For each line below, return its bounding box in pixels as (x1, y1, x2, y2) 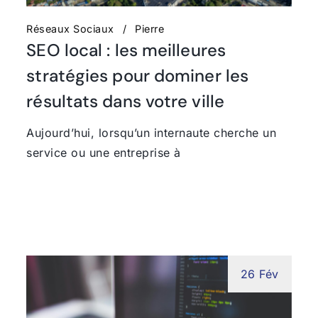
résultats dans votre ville (26, 89, 224, 112)
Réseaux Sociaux (26, 22, 114, 35)
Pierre (135, 22, 165, 35)
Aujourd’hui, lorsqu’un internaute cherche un (26, 125, 277, 140)
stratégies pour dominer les (26, 64, 249, 87)
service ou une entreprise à (26, 145, 181, 160)
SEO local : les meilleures (26, 38, 226, 61)
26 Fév (240, 266, 279, 281)
